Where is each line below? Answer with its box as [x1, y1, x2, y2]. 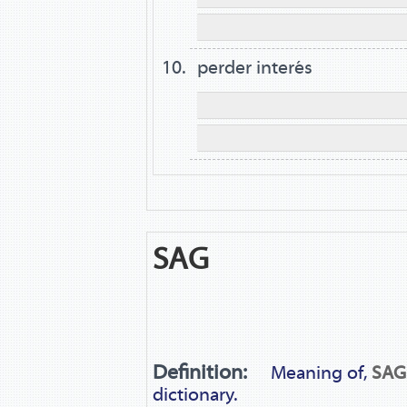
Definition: [152, 359, 247, 384]
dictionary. [152, 383, 237, 405]
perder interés [197, 56, 313, 79]
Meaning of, [265, 362, 372, 383]
